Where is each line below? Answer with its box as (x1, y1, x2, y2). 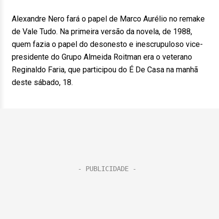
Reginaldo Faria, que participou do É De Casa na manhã (12, 65, 198, 74)
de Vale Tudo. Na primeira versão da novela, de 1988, (12, 27, 192, 36)
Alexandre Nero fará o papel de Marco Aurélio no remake (12, 14, 205, 23)
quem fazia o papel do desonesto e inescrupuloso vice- (12, 40, 203, 49)
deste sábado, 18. (12, 78, 73, 87)
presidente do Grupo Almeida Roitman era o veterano (12, 52, 192, 62)
